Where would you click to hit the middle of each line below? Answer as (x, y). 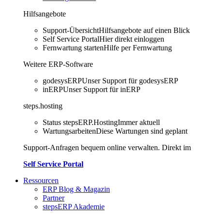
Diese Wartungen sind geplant (142, 131)
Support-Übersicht (71, 30)
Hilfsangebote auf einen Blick (144, 30)
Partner (54, 198)
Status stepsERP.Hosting (80, 122)
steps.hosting (43, 106)
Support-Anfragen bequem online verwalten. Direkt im (109, 147)
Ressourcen (41, 180)
